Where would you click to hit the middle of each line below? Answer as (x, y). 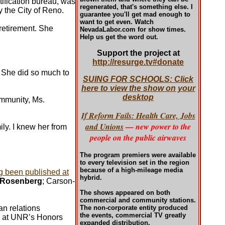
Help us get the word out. (119, 37)
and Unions (104, 127)
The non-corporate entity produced (134, 208)
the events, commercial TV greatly (133, 215)
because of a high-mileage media (131, 170)
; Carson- (59, 181)
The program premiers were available (138, 155)
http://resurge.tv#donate (138, 62)
